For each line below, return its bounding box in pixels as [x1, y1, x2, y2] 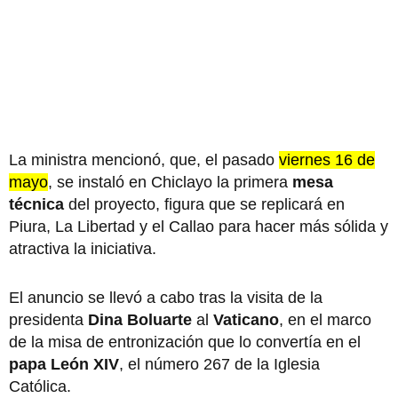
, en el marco [279, 310, 371, 329]
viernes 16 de [279, 150, 375, 169]
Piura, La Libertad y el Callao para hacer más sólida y [9, 217, 388, 235]
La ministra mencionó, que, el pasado [9, 150, 279, 169]
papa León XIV [9, 354, 119, 373]
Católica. [9, 377, 76, 395]
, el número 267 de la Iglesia [119, 354, 320, 373]
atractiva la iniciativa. [9, 239, 156, 258]
